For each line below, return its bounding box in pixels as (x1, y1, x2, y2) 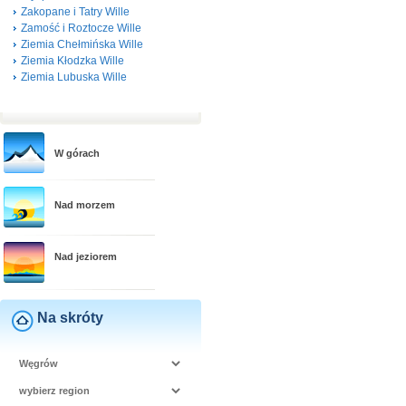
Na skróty (37, 310, 103, 325)
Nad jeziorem (54, 251, 117, 262)
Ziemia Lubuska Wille (21, 71, 127, 83)
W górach (54, 148, 100, 159)
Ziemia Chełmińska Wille (21, 38, 143, 51)
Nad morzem (54, 199, 115, 210)
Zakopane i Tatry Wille (21, 5, 130, 18)
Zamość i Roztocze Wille (21, 22, 141, 34)
